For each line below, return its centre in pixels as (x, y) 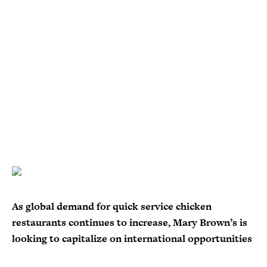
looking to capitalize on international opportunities (132, 238)
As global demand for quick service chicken (112, 206)
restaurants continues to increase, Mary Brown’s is (130, 222)
